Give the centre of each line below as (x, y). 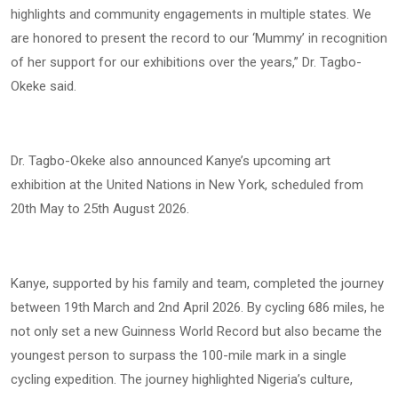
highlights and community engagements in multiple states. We (191, 14)
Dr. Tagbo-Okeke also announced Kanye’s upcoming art (171, 160)
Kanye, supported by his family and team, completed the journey (197, 283)
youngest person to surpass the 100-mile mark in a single (179, 355)
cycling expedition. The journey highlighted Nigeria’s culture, (182, 379)
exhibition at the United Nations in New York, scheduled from (187, 184)
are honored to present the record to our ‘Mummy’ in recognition (199, 38)
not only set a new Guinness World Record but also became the (196, 331)
